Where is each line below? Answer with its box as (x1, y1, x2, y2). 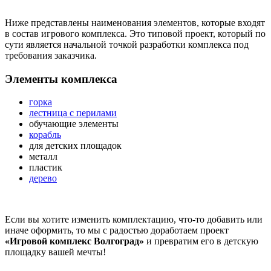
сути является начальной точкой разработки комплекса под (5, 39, 249, 50)
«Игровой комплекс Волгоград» (5, 236, 144, 247)
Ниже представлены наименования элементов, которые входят (5, 17, 265, 28)
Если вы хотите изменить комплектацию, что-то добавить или (5, 214, 263, 225)
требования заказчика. (5, 50, 97, 60)
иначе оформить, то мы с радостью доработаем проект (5, 225, 229, 236)
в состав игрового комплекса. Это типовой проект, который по (5, 28, 266, 39)
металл (29, 151, 57, 162)
